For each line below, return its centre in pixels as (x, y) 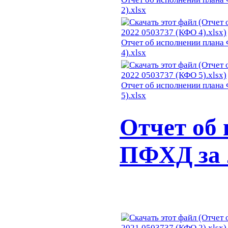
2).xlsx (134, 10)
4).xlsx (134, 53)
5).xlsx (134, 96)
